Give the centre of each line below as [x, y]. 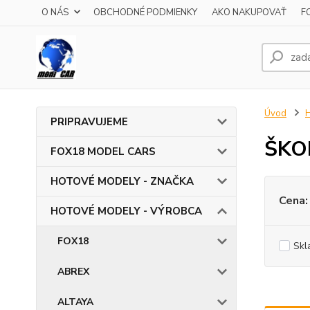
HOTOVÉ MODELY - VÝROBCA [126, 211]
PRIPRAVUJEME [89, 122]
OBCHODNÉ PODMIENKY [145, 12]
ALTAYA [75, 302]
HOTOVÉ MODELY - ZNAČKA [122, 181]
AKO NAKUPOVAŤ [249, 12]
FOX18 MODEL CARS [103, 152]
